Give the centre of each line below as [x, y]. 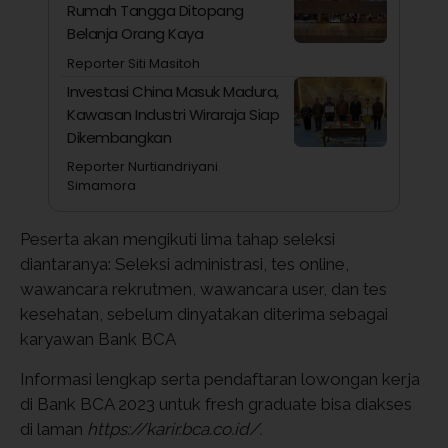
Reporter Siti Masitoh [134, 63]
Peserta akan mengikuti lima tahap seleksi [177, 238]
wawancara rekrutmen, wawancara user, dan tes [203, 288]
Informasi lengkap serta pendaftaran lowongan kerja [220, 378]
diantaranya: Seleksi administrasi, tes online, [184, 263]
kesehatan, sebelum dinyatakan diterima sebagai [204, 313]
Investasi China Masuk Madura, [173, 92]
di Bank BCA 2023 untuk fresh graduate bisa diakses [216, 403]
